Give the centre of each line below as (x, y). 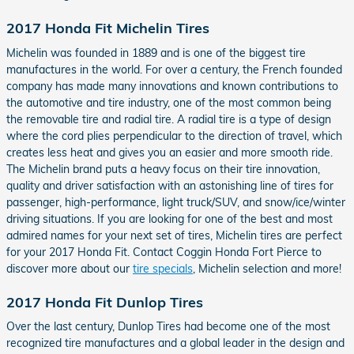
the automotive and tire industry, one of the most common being (169, 102)
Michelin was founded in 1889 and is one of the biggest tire (156, 53)
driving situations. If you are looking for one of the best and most (169, 218)
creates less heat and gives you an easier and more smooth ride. (169, 152)
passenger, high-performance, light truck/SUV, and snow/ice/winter (176, 202)
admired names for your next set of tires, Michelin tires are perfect (174, 235)
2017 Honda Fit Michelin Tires (108, 28)
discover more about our (70, 268)
